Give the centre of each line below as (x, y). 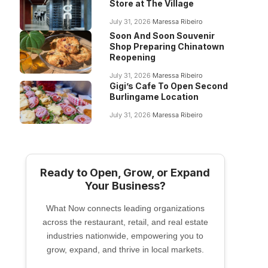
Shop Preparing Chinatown (167, 46)
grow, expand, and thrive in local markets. (125, 249)
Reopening (132, 57)
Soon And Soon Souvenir (162, 36)
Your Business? (125, 186)
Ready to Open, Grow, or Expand (125, 173)
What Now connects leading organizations (125, 208)
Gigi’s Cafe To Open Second (168, 86)
